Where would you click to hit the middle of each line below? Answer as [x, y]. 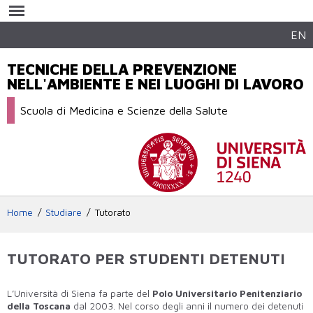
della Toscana [39, 306]
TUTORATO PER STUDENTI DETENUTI [146, 258]
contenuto [136, 20]
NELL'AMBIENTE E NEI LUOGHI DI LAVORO [155, 84]
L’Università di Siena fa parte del [80, 293]
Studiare [64, 212]
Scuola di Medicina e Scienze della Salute [124, 110]
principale [136, 32]
